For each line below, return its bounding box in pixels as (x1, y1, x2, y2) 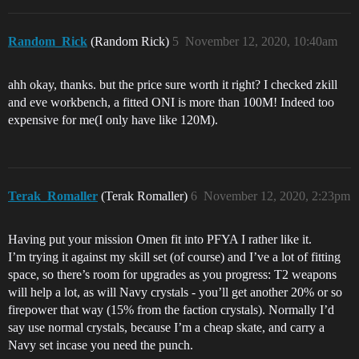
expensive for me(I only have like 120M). (8, 113, 218, 127)
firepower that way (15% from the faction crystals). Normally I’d (8, 303, 334, 317)
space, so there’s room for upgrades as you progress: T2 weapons (8, 268, 337, 281)
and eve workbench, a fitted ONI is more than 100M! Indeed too (8, 95, 334, 109)
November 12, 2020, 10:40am (185, 34, 337, 48)
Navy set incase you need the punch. (8, 338, 193, 352)
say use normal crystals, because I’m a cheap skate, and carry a (8, 321, 325, 334)
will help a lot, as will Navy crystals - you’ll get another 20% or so (8, 285, 342, 299)
